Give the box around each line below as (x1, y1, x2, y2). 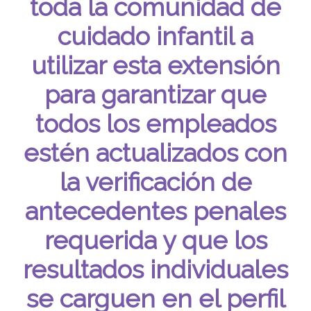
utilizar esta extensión (31, 50, 280, 80)
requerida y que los (44, 225, 267, 255)
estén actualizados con (24, 137, 287, 167)
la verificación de (59, 167, 252, 196)
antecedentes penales (25, 196, 286, 226)
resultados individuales (23, 254, 288, 284)
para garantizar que (44, 79, 267, 109)
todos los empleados (35, 108, 276, 138)
